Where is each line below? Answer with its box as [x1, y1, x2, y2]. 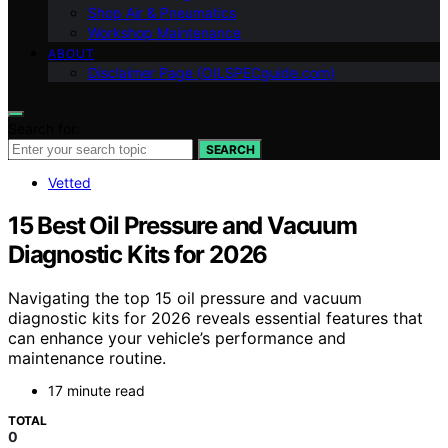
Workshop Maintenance [88, 23, 241, 41]
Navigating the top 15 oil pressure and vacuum [8, 288, 362, 309]
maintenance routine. [8, 348, 166, 369]
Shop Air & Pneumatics [88, 3, 236, 21]
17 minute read [48, 382, 145, 400]
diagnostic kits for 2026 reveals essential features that [8, 308, 423, 329]
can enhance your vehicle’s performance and [8, 328, 346, 349]
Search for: [8, 119, 80, 137]
